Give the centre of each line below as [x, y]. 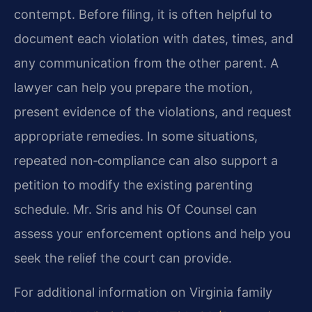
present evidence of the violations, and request [153, 112]
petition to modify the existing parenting [133, 185]
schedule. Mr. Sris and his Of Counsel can [135, 210]
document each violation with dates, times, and [154, 39]
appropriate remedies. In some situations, [136, 136]
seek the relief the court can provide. [123, 258]
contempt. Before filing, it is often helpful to [143, 15]
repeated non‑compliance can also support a [146, 161]
